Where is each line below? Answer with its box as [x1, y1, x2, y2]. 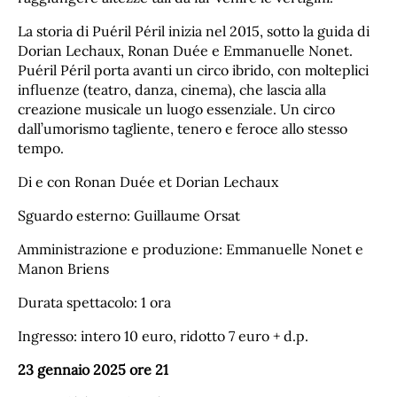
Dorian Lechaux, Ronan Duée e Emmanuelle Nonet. [18, 41, 353, 59]
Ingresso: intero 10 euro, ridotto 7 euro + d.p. [18, 326, 308, 345]
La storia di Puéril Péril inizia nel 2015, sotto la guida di [18, 21, 370, 40]
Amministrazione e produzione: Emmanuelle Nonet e [18, 239, 363, 258]
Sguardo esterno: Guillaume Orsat [18, 206, 240, 224]
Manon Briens [18, 259, 109, 277]
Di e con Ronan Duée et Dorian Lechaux [18, 172, 278, 191]
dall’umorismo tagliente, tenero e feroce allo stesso [18, 119, 347, 137]
